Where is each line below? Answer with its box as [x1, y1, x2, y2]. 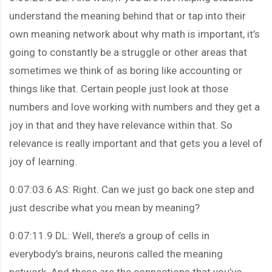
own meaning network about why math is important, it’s [9, 27, 260, 40]
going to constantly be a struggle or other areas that [9, 46, 247, 58]
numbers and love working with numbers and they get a [9, 100, 260, 113]
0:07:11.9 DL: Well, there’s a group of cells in [9, 229, 209, 242]
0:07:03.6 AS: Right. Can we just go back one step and [9, 183, 254, 195]
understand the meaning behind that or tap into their [9, 9, 246, 22]
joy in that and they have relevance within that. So [9, 118, 233, 131]
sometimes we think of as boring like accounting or [9, 64, 242, 76]
